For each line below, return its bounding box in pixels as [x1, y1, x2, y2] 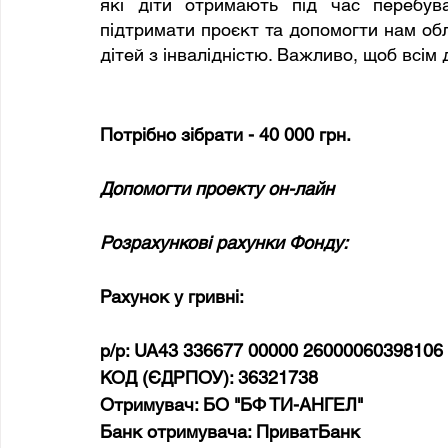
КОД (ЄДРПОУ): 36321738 [100, 367, 318, 388]
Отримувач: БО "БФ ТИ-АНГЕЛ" [100, 394, 368, 415]
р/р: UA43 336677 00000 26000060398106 [100, 340, 443, 361]
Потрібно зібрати [100, 124, 243, 145]
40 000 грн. [259, 124, 351, 145]
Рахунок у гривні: [100, 286, 244, 307]
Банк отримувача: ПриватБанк [100, 421, 365, 442]
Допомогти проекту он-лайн [100, 178, 334, 199]
